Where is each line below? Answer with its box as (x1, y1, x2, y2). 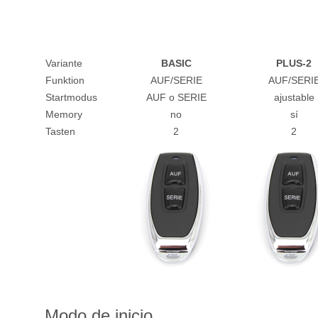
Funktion (45, 75, 84, 87)
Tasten (45, 126, 75, 138)
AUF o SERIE (146, 92, 207, 104)
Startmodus (45, 92, 97, 104)
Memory (45, 109, 82, 121)
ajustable (273, 92, 314, 104)
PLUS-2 (276, 57, 312, 70)
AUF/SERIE (150, 75, 202, 87)
